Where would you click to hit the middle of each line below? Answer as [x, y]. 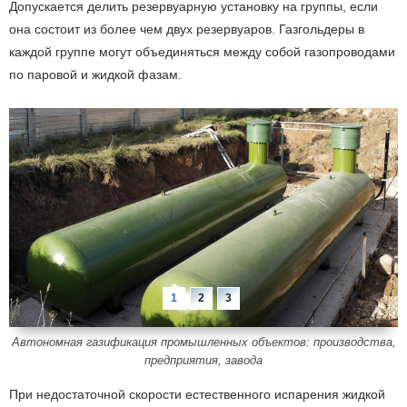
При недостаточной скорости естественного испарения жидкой [197, 394]
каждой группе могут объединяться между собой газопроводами [202, 52]
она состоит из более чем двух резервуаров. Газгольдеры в [187, 29]
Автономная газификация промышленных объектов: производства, [203, 342]
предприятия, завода [203, 360]
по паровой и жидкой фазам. [95, 74]
